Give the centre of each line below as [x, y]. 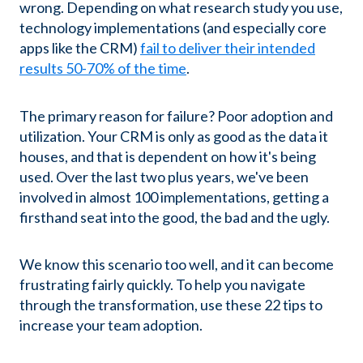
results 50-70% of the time [103, 68]
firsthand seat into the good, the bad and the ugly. [175, 217]
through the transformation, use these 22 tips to [171, 305]
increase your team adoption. [111, 325]
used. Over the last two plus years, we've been [164, 176]
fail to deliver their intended [228, 48]
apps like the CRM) [80, 48]
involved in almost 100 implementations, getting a [174, 196]
